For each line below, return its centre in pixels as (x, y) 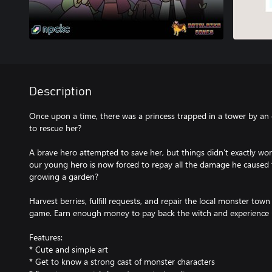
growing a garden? (64, 176)
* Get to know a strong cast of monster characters (122, 261)
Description (60, 92)
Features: (46, 237)
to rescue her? (55, 128)
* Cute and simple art (69, 249)
